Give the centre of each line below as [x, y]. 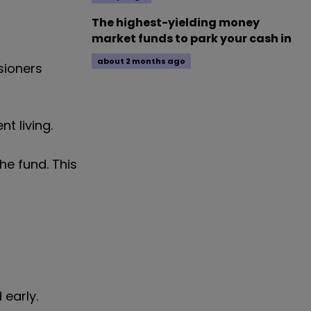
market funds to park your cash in [192, 39]
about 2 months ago [141, 61]
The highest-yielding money [176, 23]
